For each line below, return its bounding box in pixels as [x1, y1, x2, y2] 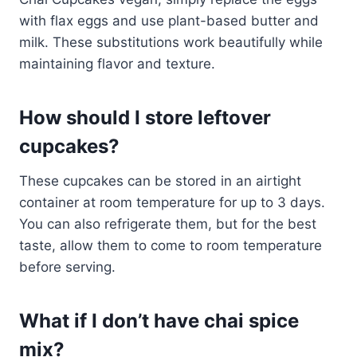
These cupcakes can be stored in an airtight [19, 172, 301, 189]
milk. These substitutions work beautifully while [19, 33, 323, 50]
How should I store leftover [19, 105, 271, 129]
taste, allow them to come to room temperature [19, 237, 322, 253]
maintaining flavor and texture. [19, 55, 215, 72]
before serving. [19, 258, 116, 275]
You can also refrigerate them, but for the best [19, 215, 316, 232]
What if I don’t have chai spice [19, 308, 299, 332]
